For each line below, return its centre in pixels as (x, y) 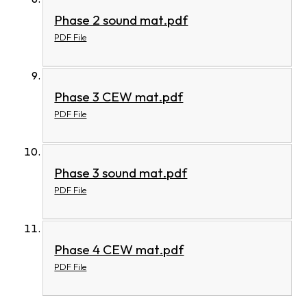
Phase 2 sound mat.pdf (121, 20)
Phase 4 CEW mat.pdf (119, 249)
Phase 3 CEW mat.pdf (119, 96)
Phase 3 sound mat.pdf (121, 173)
